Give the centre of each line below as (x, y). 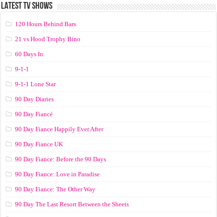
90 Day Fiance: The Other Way (55, 189)
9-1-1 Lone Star (36, 84)
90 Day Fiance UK (39, 144)
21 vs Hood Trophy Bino (48, 39)
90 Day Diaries (35, 99)
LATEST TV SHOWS (27, 7)
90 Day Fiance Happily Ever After (59, 129)
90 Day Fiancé (34, 114)
